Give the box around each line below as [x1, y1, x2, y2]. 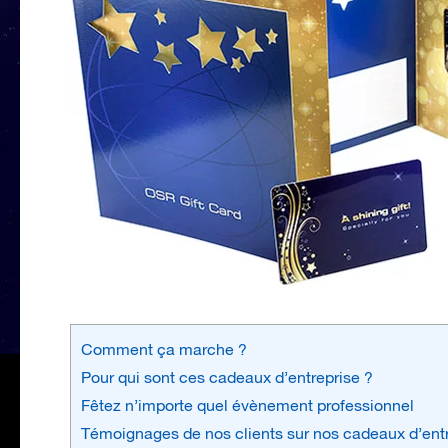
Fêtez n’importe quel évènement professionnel [81, 395, 414, 414]
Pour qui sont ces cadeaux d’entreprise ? [81, 367, 373, 386]
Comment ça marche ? [81, 339, 247, 358]
